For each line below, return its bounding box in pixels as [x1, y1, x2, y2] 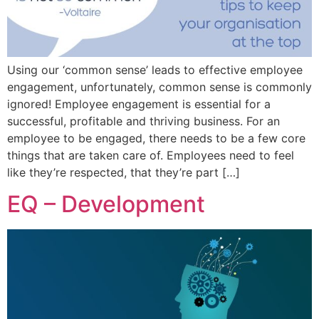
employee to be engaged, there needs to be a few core [7, 130, 305, 145]
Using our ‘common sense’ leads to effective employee [7, 62, 303, 77]
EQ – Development [7, 190, 205, 219]
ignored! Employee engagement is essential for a [7, 96, 271, 111]
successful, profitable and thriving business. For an [7, 113, 280, 128]
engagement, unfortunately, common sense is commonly [7, 79, 312, 94]
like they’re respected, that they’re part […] [7, 164, 240, 179]
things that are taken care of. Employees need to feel [7, 147, 294, 162]
